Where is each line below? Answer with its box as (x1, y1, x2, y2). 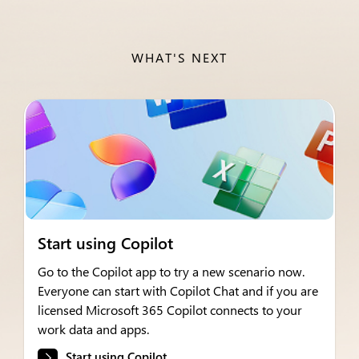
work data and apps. (38, 321, 149, 337)
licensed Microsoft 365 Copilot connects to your (38, 301, 302, 318)
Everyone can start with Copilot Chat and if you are (38, 282, 318, 299)
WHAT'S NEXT (131, 49, 228, 66)
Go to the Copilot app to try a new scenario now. (38, 263, 305, 280)
